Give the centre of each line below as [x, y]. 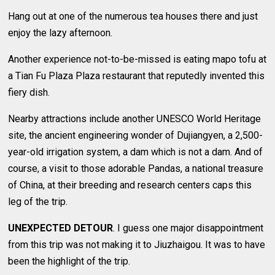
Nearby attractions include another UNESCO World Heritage [135, 118]
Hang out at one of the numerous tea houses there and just [133, 16]
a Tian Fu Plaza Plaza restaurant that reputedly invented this [137, 76]
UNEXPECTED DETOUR [61, 228]
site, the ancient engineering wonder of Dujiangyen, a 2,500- [136, 135]
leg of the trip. [38, 201]
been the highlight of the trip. [69, 261]
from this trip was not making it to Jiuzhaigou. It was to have [137, 244]
